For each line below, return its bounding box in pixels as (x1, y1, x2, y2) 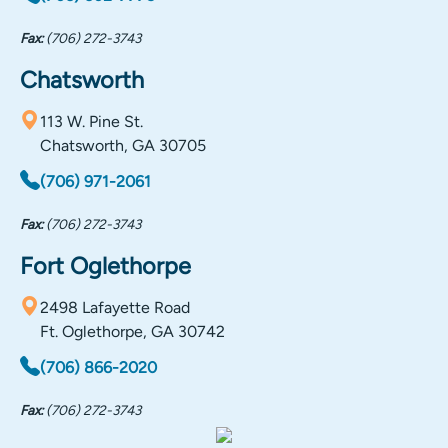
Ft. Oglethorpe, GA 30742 (40, 322, 225, 341)
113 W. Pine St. (40, 112, 143, 131)
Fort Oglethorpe (20, 252, 191, 280)
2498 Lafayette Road (40, 298, 190, 317)
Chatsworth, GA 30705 (40, 136, 206, 155)
